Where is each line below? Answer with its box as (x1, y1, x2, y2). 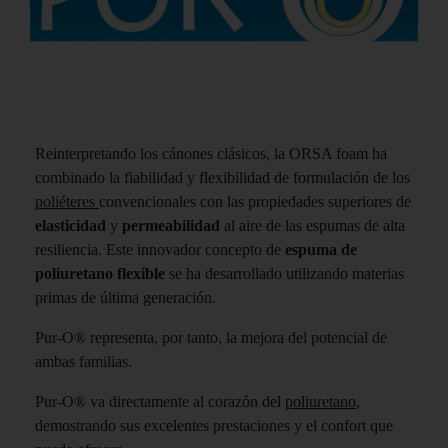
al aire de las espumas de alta (224, 217, 405, 235)
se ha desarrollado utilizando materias (169, 265, 404, 283)
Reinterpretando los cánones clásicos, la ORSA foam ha (35, 145, 387, 163)
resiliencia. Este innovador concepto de (35, 241, 285, 259)
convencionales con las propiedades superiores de (99, 193, 411, 211)
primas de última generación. (35, 289, 216, 307)
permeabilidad (122, 217, 224, 235)
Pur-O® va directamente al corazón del (35, 393, 285, 411)
